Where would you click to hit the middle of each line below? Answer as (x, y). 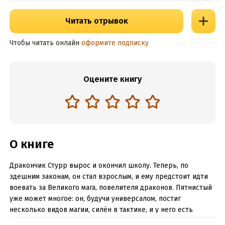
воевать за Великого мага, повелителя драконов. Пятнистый (110, 188)
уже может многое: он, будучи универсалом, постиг (95, 199)
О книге (31, 144)
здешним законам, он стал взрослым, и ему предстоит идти (108, 177)
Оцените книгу (113, 79)
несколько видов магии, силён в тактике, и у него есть (101, 210)
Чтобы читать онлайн (44, 43)
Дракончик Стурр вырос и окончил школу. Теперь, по (99, 165)
